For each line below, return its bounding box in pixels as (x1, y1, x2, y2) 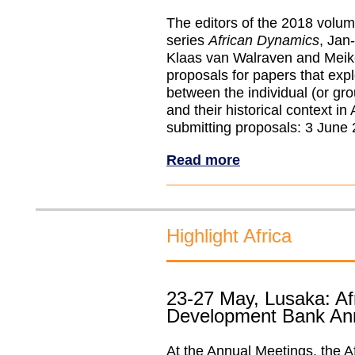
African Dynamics (208, 32, 319, 48)
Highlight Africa (166, 225, 292, 246)
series (166, 32, 208, 48)
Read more (166, 152, 240, 168)
